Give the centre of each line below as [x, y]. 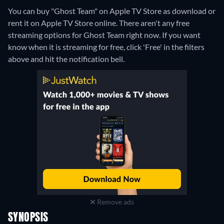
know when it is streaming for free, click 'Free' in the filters [106, 47]
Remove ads [114, 202]
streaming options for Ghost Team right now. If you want [104, 35]
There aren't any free [154, 23]
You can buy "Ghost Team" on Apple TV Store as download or [112, 11]
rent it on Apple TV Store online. [63, 23]
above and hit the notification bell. [66, 59]
